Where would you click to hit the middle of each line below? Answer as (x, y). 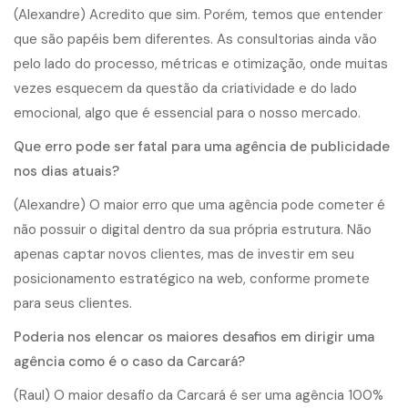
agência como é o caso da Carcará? (129, 362)
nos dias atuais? (66, 172)
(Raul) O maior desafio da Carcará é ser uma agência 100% (199, 396)
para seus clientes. (73, 304)
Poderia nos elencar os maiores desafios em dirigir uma (194, 337)
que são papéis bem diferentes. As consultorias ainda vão (195, 40)
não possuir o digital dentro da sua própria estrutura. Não (193, 230)
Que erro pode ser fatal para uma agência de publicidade (202, 147)
